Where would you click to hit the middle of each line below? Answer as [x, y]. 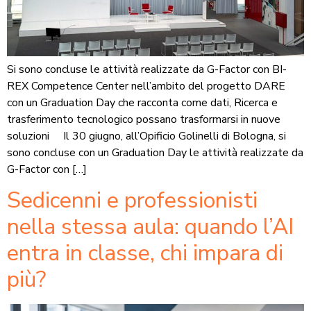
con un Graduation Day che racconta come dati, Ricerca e [142, 102]
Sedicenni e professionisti [132, 200]
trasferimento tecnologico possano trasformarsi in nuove [144, 119]
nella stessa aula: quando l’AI [150, 226]
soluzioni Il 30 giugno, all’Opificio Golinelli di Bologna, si [146, 136]
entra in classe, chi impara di [145, 253]
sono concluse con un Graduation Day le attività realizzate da [155, 152]
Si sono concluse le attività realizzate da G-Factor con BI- [147, 69]
